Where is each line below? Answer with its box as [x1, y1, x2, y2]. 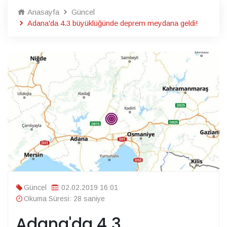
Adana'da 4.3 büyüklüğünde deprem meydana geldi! [25, 18, 198, 27]
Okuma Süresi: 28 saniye [24, 195, 105, 203]
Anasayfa [25, 7, 59, 16]
